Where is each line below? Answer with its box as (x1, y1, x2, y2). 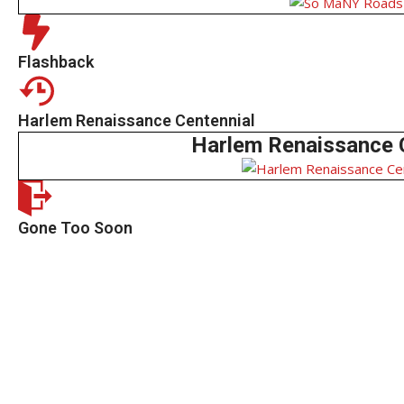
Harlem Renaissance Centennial (18, 111, 255, 130)
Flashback (18, 52, 94, 71)
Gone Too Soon (18, 218, 133, 237)
